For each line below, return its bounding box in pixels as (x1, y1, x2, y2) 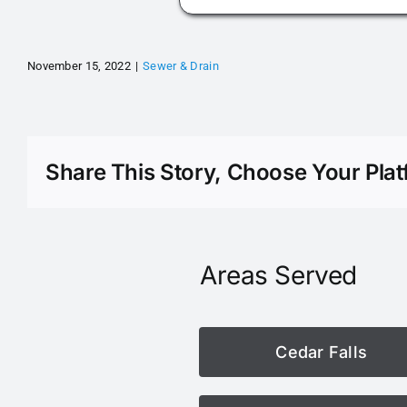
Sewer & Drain (143, 59, 219, 74)
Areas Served (199, 259, 357, 291)
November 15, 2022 (27, 59, 131, 74)
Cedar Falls (275, 342, 368, 362)
